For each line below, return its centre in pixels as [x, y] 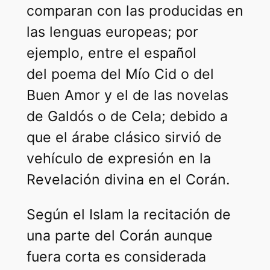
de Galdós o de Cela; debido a [127, 117]
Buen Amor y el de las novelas [127, 96]
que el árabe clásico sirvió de [124, 138]
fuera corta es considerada [116, 257]
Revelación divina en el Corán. [128, 180]
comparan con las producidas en [135, 11]
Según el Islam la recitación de [128, 215]
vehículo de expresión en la [118, 159]
